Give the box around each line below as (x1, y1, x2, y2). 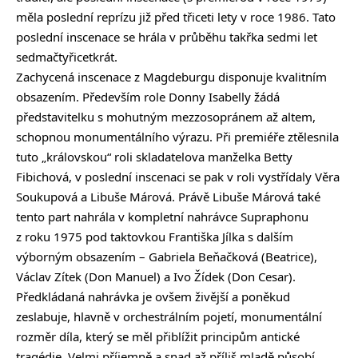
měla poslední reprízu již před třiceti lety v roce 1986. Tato (16, 9, 336, 26)
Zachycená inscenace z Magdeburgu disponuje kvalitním (16, 69, 327, 86)
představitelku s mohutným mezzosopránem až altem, (16, 109, 316, 125)
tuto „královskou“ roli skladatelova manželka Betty (16, 149, 292, 165)
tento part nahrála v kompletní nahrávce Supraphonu (16, 209, 308, 225)
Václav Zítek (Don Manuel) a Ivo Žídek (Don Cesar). (16, 268, 296, 285)
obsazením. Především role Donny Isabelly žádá (16, 89, 280, 105)
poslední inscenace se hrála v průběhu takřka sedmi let (16, 29, 317, 46)
